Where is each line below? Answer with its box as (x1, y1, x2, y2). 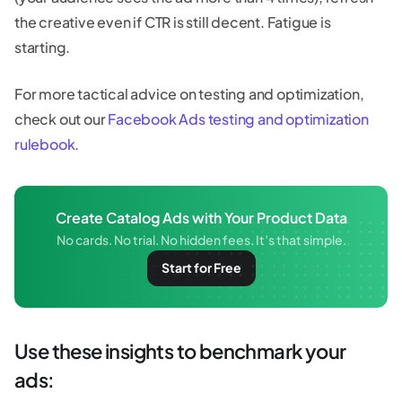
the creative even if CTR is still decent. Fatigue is (14, 12, 331, 31)
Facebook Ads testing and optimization (108, 109, 369, 128)
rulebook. (14, 134, 80, 153)
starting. (14, 37, 71, 57)
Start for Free (161, 258, 241, 275)
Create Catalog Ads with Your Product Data (55, 207, 347, 227)
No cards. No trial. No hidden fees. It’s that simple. (56, 231, 346, 248)
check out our (14, 109, 109, 128)
